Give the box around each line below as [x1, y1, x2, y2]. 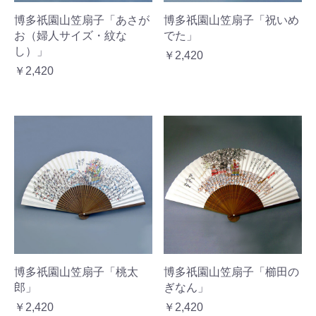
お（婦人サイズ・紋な [14, 29, 127, 42]
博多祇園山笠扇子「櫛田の [164, 265, 299, 278]
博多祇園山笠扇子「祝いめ [164, 13, 299, 26]
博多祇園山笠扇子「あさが [14, 13, 150, 26]
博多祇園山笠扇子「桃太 [14, 265, 138, 278]
